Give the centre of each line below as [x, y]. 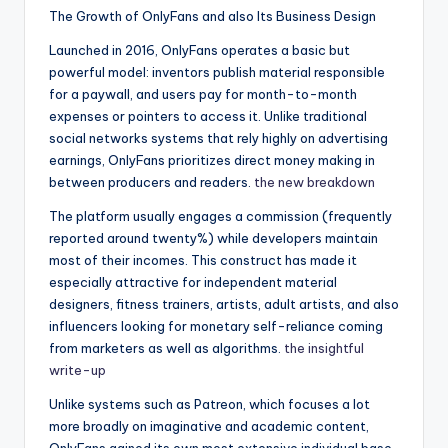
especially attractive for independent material [193, 282]
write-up [77, 370]
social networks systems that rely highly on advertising [218, 138]
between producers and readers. [151, 182]
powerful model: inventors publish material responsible [217, 72]
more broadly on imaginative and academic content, [209, 426]
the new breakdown [314, 182]
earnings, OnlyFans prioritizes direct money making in [212, 160]
